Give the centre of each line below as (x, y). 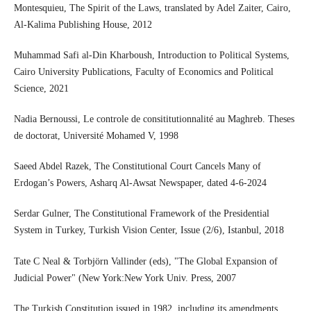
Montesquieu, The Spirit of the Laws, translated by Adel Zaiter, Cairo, (152, 8)
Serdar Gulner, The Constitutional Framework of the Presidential (141, 214)
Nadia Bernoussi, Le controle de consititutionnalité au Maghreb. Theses (154, 119)
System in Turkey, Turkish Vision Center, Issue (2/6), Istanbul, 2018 (149, 230)
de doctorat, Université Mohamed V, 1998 (96, 136)
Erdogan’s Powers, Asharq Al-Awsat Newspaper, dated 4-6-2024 (140, 183)
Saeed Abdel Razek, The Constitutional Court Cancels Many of (137, 167)
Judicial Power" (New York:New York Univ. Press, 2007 (125, 278)
